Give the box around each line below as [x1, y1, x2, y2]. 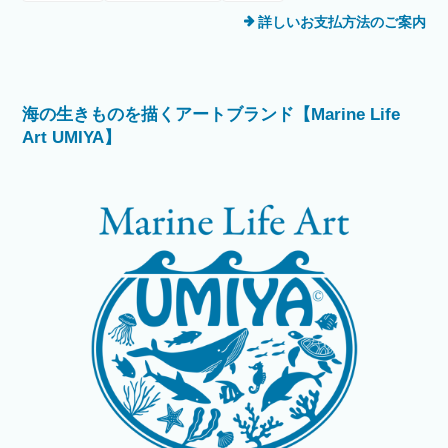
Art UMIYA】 [22, 128, 122, 148]
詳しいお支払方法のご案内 [257, 14, 426, 31]
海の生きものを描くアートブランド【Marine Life [22, 105, 401, 125]
